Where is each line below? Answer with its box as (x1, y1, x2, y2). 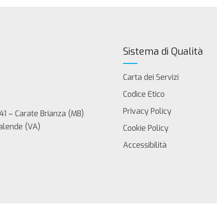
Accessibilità (123, 139, 167, 150)
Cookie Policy (123, 123, 169, 133)
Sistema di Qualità (123, 45, 203, 58)
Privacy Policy (123, 106, 171, 116)
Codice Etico (123, 89, 165, 99)
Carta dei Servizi (123, 72, 179, 82)
